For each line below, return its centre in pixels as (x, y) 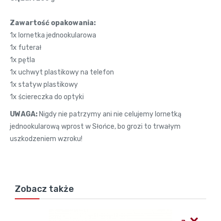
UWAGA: (24, 114)
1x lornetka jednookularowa (53, 35)
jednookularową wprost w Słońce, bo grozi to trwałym (95, 126)
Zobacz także (44, 189)
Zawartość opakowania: (53, 23)
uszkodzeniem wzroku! (46, 139)
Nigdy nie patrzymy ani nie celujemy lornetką (110, 114)
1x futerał (26, 47)
